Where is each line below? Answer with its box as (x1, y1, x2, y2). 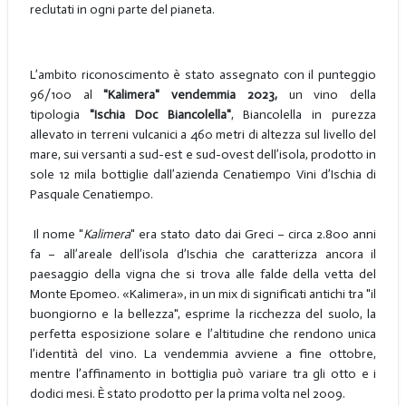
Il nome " (29, 226, 84, 242)
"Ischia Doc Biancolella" (79, 106, 231, 122)
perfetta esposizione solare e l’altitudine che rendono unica (29, 325, 377, 342)
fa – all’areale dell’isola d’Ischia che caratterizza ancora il (29, 246, 377, 262)
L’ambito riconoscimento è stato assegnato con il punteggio (29, 66, 377, 82)
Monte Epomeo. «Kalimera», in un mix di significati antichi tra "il (29, 285, 377, 302)
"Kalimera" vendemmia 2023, (92, 86, 289, 102)
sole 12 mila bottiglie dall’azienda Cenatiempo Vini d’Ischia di (29, 166, 377, 182)
